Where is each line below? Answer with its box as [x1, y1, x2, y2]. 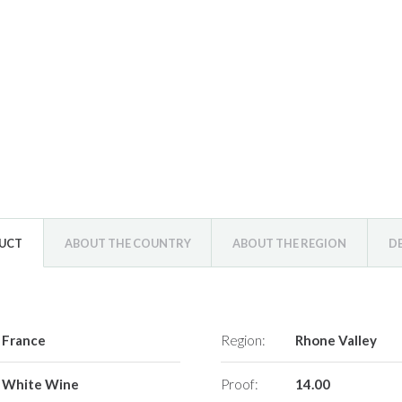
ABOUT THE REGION [232, 235, 347, 250]
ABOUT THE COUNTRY [64, 235, 191, 250]
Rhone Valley [294, 332, 377, 349]
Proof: [221, 376, 259, 393]
